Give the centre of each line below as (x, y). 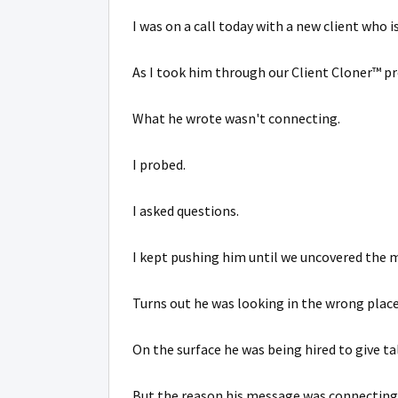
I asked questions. (186, 211)
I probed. (159, 164)
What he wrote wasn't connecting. (236, 118)
